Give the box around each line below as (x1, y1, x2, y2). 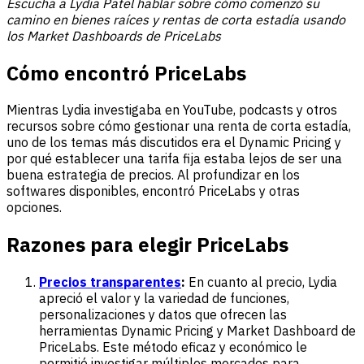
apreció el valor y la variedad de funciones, (39, 290, 289, 307)
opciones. (6, 199, 62, 216)
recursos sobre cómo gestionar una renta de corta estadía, (6, 118, 351, 135)
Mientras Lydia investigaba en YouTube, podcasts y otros (6, 102, 337, 119)
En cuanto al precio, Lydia (188, 274, 337, 291)
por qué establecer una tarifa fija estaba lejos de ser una (6, 150, 342, 167)
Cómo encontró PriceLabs (6, 59, 246, 86)
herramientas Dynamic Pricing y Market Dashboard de (39, 323, 356, 340)
